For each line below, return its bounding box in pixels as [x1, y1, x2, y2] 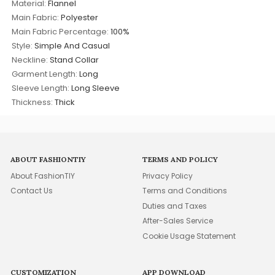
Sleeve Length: [12, 82, 70, 94]
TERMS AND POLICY [142, 154, 219, 164]
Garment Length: [12, 68, 78, 80]
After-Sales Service [142, 215, 214, 227]
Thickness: [12, 96, 53, 108]
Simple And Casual [34, 39, 110, 52]
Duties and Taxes [142, 200, 207, 211]
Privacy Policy [142, 171, 193, 182]
